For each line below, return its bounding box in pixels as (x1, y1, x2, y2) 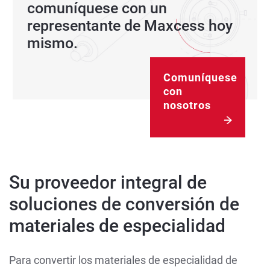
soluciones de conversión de (9, 193, 239, 215)
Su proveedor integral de (9, 171, 207, 193)
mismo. (27, 34, 78, 52)
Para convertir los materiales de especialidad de (9, 253, 237, 266)
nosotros (163, 98, 211, 111)
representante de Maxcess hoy (27, 16, 233, 34)
